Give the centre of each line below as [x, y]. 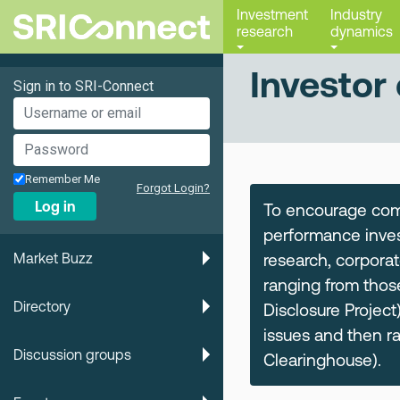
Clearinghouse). [322, 360]
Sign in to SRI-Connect [83, 86]
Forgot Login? [173, 188]
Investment [272, 14]
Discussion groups [72, 354]
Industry [356, 14]
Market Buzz [53, 258]
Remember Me [62, 179]
